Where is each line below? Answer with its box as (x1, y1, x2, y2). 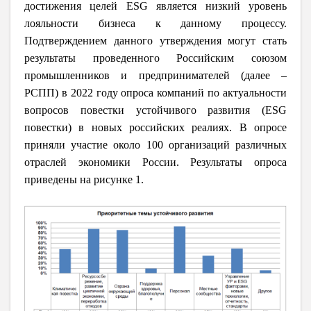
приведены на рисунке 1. (24, 173, 144, 185)
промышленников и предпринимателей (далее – (24, 69, 287, 81)
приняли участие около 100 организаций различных (24, 138, 287, 151)
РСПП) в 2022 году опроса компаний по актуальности (24, 86, 287, 99)
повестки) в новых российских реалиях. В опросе (24, 121, 287, 133)
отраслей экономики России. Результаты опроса (24, 155, 287, 168)
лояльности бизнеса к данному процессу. (24, 17, 287, 29)
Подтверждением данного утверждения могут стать (24, 34, 287, 47)
